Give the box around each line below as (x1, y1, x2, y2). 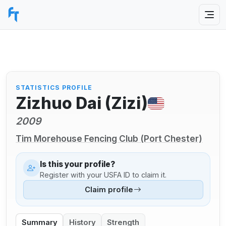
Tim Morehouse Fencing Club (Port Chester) (16, 133, 203, 144)
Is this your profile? (40, 159, 116, 169)
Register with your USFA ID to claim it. (40, 170, 167, 179)
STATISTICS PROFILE (16, 83, 92, 91)
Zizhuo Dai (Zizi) (16, 93, 148, 114)
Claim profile (85, 185, 133, 195)
